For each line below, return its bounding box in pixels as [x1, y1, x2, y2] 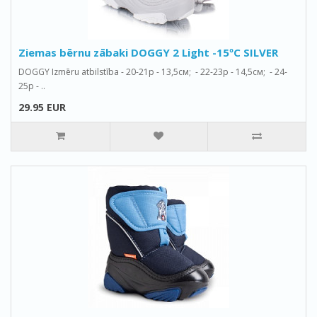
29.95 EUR [18, 100, 66, 114]
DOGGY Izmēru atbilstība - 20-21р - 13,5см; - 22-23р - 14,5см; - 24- [18, 66, 287, 78]
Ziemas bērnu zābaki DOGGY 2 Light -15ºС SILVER [18, 45, 278, 59]
